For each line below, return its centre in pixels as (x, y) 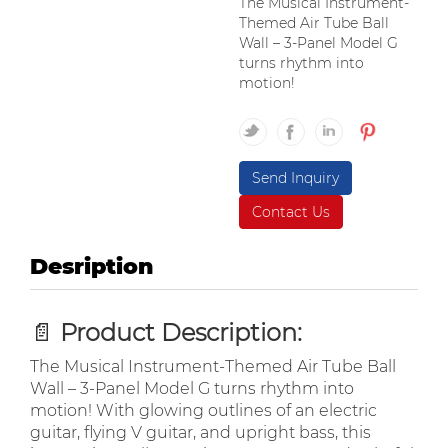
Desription (91, 266)
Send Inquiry (295, 178)
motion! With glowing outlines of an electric (203, 410)
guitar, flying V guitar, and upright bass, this (200, 432)
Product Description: (181, 332)
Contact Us (291, 212)
